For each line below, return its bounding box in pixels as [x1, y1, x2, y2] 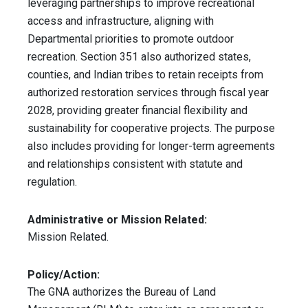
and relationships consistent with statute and [27, 157, 243, 171]
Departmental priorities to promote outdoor [27, 32, 234, 46]
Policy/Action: [27, 268, 100, 282]
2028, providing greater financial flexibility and [27, 104, 247, 118]
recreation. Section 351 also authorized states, [27, 50, 251, 64]
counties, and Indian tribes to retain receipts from [27, 68, 263, 82]
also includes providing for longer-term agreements [27, 140, 275, 153]
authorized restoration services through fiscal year [27, 86, 269, 100]
